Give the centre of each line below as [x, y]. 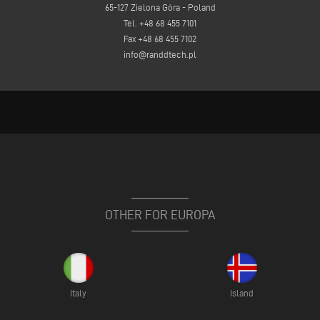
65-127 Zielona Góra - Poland [160, 7]
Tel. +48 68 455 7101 [160, 23]
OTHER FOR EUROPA [160, 215]
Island [242, 293]
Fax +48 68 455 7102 [160, 39]
